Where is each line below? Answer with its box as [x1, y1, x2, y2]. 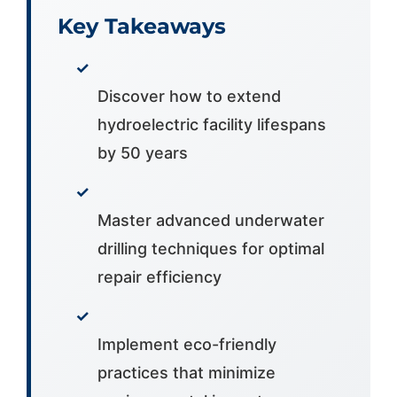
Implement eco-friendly [97, 334, 276, 354]
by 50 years [97, 143, 188, 162]
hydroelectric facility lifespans [97, 114, 326, 134]
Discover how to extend [97, 86, 281, 105]
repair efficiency [97, 267, 222, 286]
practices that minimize [97, 362, 276, 382]
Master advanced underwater [97, 210, 324, 230]
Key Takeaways [57, 12, 226, 39]
